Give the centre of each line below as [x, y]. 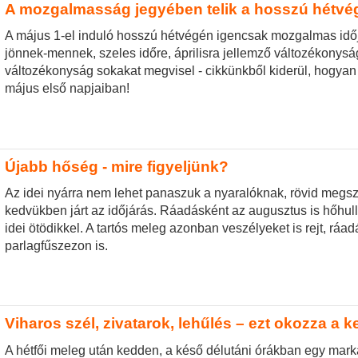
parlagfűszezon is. [56, 246]
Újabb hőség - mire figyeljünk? [116, 166]
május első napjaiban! [67, 89]
